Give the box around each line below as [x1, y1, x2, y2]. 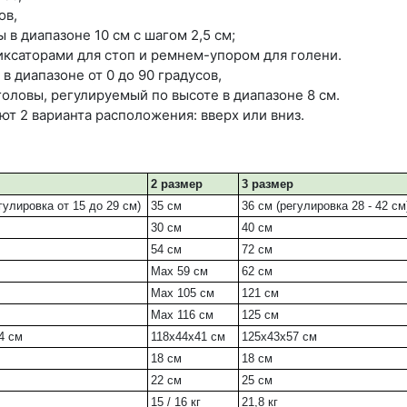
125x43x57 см [242, 330, 317, 344]
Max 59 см [151, 264, 208, 279]
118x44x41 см [151, 330, 225, 344]
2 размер [151, 177, 203, 192]
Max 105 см [151, 286, 214, 301]
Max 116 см [151, 308, 213, 323]
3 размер [242, 177, 293, 192]
